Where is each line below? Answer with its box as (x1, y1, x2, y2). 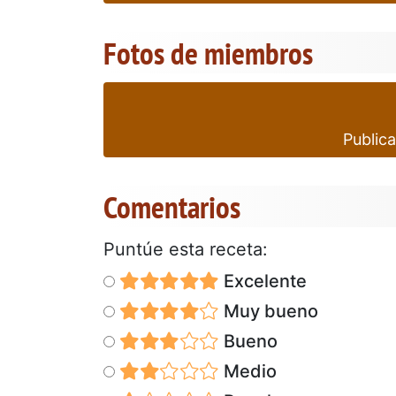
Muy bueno (218, 300, 318, 322)
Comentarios (103, 186, 240, 227)
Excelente (218, 270, 307, 292)
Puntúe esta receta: (103, 238, 268, 260)
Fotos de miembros (103, 32, 313, 73)
